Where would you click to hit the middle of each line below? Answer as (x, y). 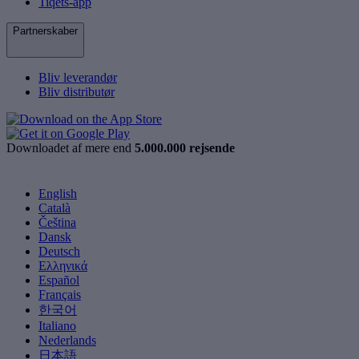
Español (59, 280)
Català (54, 208)
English (58, 194)
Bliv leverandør (78, 78)
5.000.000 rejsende (185, 148)
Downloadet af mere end (71, 148)
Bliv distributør (77, 92)
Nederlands (67, 341)
